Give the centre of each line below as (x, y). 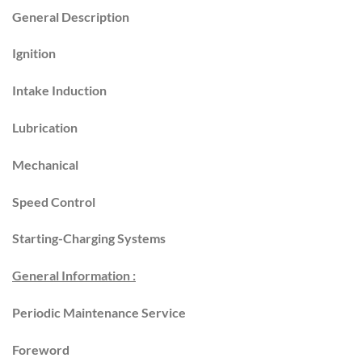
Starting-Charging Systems (89, 238)
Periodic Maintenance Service (99, 312)
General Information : (74, 276)
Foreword (41, 349)
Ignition (34, 53)
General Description (71, 16)
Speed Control (54, 201)
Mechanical (45, 164)
